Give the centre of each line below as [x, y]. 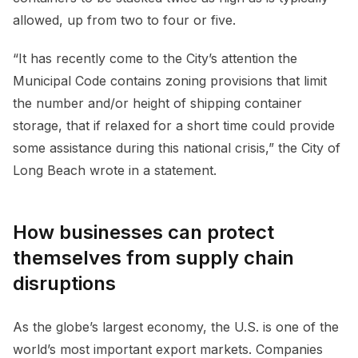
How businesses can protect [143, 232]
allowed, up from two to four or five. [126, 20]
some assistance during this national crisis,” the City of [177, 147]
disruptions [67, 283]
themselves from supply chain [153, 257]
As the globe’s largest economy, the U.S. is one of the [176, 326]
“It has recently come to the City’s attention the [155, 58]
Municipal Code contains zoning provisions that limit [170, 80]
